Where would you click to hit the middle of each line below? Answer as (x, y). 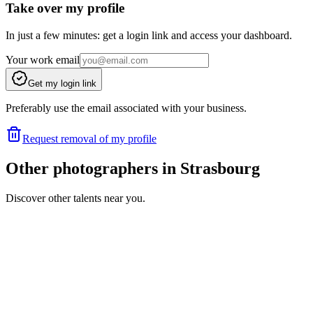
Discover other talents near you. (75, 198)
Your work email (43, 59)
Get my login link (62, 83)
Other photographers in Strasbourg (133, 168)
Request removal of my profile (89, 138)
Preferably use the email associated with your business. (126, 108)
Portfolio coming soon (87, 258)
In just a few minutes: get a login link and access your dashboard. (149, 35)
